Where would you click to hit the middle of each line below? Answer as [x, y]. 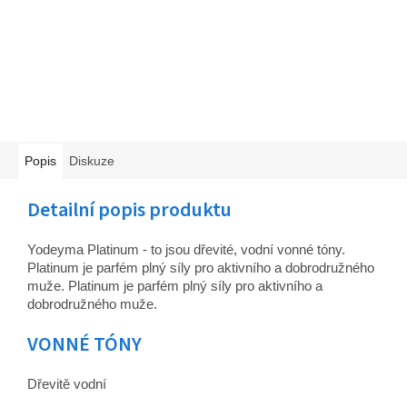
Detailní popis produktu [129, 210]
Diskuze [92, 161]
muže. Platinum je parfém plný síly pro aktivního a [175, 286]
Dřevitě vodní [67, 384]
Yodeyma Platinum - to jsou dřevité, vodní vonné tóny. [186, 250]
